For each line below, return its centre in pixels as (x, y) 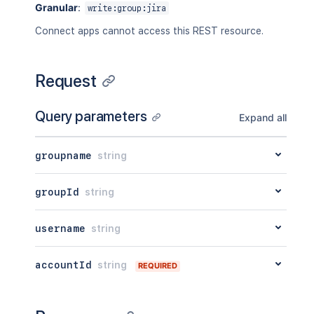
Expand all (262, 117)
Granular (56, 7)
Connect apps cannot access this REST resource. (149, 31)
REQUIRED (157, 265)
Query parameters (91, 116)
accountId (63, 265)
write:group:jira (127, 8)
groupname (63, 155)
